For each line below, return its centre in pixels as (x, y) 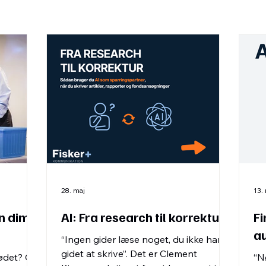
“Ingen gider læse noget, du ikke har (141, 240)
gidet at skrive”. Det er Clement (129, 254)
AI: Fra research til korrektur (143, 217)
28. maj (73, 190)
